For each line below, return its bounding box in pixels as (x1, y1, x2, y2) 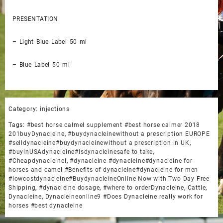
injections (40, 105, 70, 112)
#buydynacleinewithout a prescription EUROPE (68, 130, 210, 137)
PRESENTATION (12, 15, 58, 22)
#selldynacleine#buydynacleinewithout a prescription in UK (8, 139, 190, 146)
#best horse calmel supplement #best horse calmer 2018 (26, 121, 201, 128)
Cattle (187, 184, 206, 191)
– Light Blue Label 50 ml (12, 38, 87, 45)
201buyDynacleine (8, 130, 65, 137)
